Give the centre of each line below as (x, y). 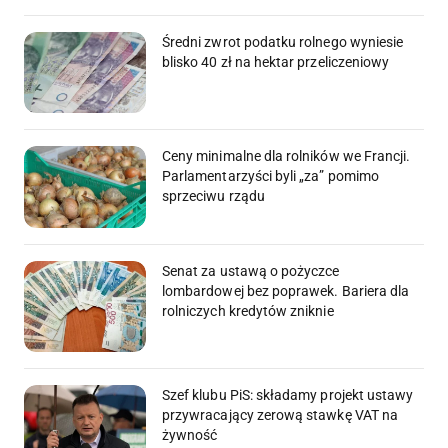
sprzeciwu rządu (213, 196)
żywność (190, 435)
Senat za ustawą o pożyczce (251, 270)
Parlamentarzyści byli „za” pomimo (270, 176)
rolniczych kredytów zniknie (248, 310)
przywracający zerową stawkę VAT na (280, 415)
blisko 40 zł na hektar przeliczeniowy (276, 61)
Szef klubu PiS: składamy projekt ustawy (288, 395)
